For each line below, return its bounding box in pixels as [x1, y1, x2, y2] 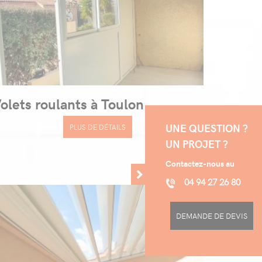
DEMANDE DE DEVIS [175, 210, 247, 221]
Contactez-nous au [166, 157, 235, 169]
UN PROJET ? [166, 136, 228, 151]
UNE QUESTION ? [166, 120, 248, 135]
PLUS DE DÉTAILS [70, 122, 126, 132]
